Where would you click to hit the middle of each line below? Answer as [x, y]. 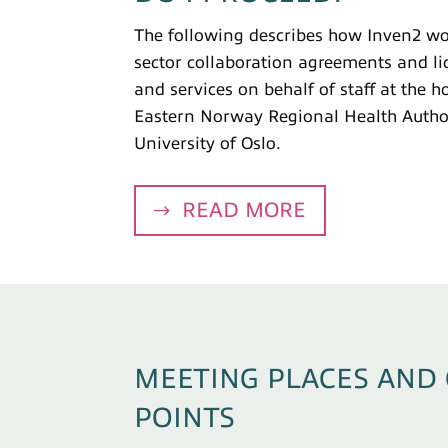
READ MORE [244, 210]
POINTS [185, 418]
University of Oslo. [208, 143]
